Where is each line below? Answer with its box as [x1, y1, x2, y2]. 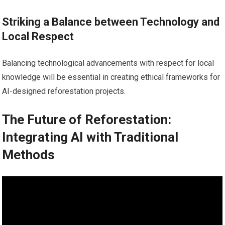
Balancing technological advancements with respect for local [2, 58, 214, 68]
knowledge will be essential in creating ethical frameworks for [2, 72, 220, 82]
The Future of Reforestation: [2, 111, 172, 127]
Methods [2, 147, 55, 162]
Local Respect [2, 30, 74, 43]
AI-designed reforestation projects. [2, 86, 126, 96]
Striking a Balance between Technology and [2, 15, 220, 28]
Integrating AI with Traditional [2, 129, 179, 145]
